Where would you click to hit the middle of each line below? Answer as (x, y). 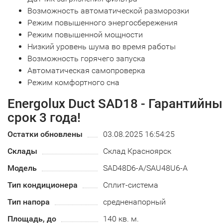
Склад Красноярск (137, 151)
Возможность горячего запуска (86, 58)
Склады (22, 151)
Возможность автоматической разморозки (108, 11)
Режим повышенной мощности (85, 35)
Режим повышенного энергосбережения (103, 23)
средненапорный (135, 202)
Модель (22, 168)
